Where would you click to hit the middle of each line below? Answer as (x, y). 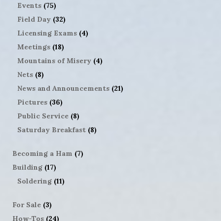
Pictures (32, 102)
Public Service (43, 116)
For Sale (27, 204)
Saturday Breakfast (52, 129)
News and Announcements (63, 88)
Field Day (34, 19)
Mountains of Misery (54, 60)
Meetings (34, 47)
